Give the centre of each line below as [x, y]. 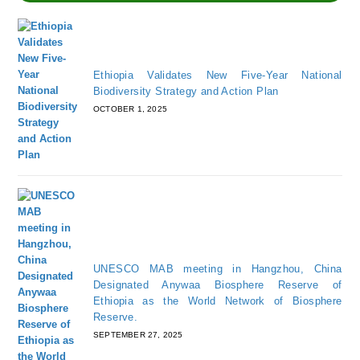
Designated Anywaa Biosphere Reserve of [217, 285]
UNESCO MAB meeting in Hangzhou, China [217, 269]
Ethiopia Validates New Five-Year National [217, 75]
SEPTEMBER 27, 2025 [138, 335]
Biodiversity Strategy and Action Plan [186, 91]
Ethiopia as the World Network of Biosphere [217, 301]
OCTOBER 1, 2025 [130, 109]
